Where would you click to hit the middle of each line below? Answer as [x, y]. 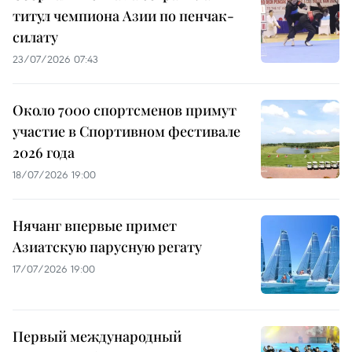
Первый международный [97, 336]
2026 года [44, 152]
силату [35, 37]
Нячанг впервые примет [95, 225]
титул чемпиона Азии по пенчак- [123, 15]
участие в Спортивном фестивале [126, 131]
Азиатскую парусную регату [107, 246]
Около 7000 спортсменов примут [125, 110]
